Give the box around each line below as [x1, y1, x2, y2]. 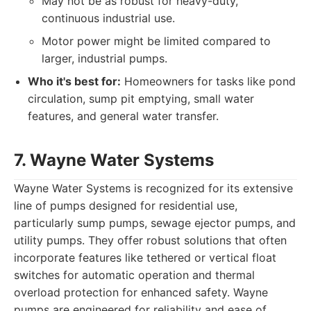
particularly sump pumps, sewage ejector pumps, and [14, 216, 296, 230]
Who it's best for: [28, 74, 121, 88]
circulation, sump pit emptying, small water [28, 92, 254, 106]
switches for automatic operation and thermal [14, 268, 255, 282]
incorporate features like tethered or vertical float [14, 251, 276, 264]
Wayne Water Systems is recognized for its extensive [14, 181, 293, 195]
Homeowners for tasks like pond [121, 74, 296, 88]
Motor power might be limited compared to [42, 34, 271, 48]
